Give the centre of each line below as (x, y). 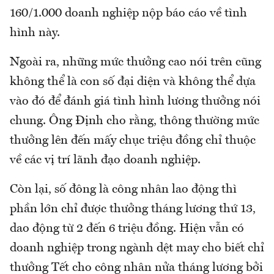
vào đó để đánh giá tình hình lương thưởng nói (135, 101)
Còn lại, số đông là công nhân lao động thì (123, 189)
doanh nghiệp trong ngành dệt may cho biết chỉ (137, 248)
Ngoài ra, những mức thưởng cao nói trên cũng (135, 62)
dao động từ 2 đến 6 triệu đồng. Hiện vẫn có (127, 228)
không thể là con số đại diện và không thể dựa (133, 82)
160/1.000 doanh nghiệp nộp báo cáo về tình (128, 13)
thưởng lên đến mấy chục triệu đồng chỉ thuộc (133, 140)
